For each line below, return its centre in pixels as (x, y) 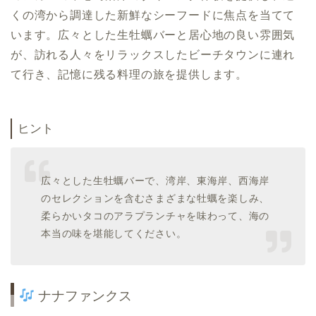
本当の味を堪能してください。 (114, 233)
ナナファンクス (83, 296)
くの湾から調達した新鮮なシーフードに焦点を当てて (153, 15)
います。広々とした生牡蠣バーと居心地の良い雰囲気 (153, 35)
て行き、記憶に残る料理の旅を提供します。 (129, 74)
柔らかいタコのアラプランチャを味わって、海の (156, 215)
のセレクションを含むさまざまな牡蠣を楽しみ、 (156, 198)
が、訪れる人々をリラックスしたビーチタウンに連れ (153, 54)
